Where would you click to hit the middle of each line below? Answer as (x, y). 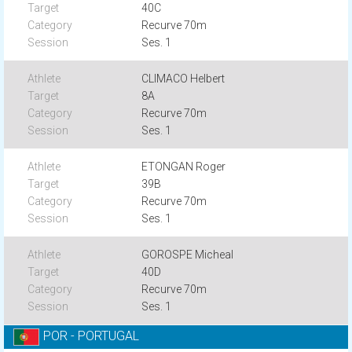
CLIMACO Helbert (183, 79)
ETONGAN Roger (184, 167)
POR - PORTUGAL (91, 336)
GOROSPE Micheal (188, 255)
